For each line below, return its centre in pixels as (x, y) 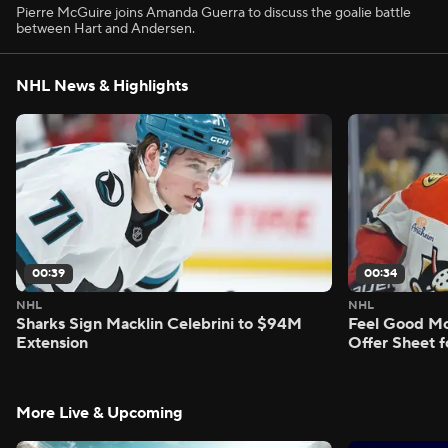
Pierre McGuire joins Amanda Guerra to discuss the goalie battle (213, 13)
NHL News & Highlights (102, 86)
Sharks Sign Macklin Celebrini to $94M (159, 323)
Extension (52, 342)
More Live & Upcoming (99, 412)
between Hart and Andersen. (105, 29)
